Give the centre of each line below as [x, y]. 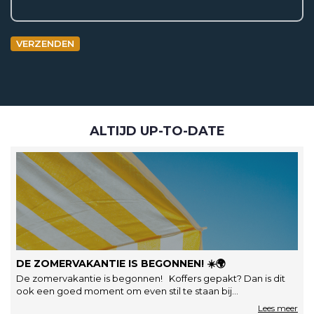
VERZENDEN [45, 43]
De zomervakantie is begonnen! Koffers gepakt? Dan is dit [151, 278]
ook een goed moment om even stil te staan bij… [127, 291]
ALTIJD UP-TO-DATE [157, 131]
